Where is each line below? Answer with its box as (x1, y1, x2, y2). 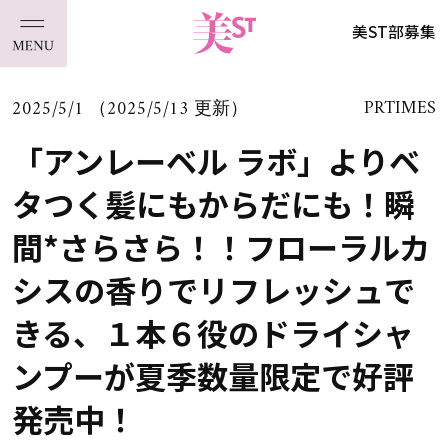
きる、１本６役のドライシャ (11, 309, 414, 355)
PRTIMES (364, 93, 437, 125)
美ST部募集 (352, 20, 437, 43)
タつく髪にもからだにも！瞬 (11, 180, 415, 226)
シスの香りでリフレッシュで (11, 266, 415, 312)
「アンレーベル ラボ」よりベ (11, 137, 420, 183)
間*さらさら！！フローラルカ (11, 223, 430, 269)
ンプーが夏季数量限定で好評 (11, 352, 414, 398)
